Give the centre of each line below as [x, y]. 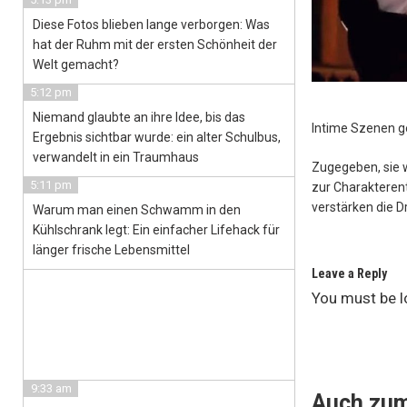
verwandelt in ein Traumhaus [116, 157]
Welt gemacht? [76, 65]
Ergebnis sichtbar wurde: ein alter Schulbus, [157, 137]
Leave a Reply [349, 274]
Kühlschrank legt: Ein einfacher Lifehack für [156, 230]
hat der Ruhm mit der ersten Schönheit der [155, 45]
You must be [356, 298]
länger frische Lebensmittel [111, 250]
